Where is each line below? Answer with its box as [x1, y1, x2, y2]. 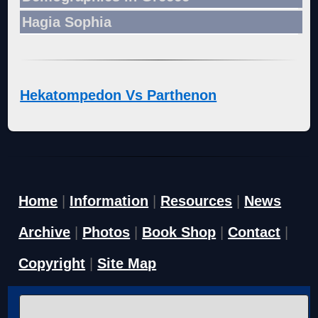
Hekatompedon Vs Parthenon [20, 87, 217, 103]
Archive [18, 224, 71, 241]
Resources [160, 193, 233, 209]
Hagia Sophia [22, 13, 112, 30]
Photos [82, 224, 131, 241]
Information [70, 193, 149, 209]
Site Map [97, 256, 157, 272]
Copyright [18, 256, 86, 272]
